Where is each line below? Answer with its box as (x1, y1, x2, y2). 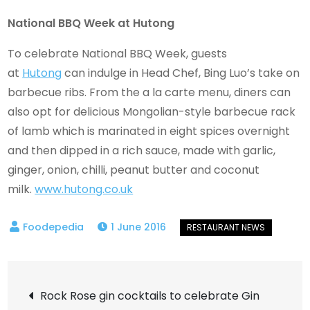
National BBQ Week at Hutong (8, 15, 175, 31)
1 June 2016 (111, 219, 167, 234)
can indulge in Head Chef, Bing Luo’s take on (62, 64, 300, 81)
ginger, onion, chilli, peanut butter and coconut (8, 161, 260, 178)
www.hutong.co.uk (35, 181, 134, 197)
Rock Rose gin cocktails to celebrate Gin (40, 287, 260, 304)
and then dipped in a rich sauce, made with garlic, (8, 142, 276, 158)
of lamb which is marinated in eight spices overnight (8, 122, 291, 139)
